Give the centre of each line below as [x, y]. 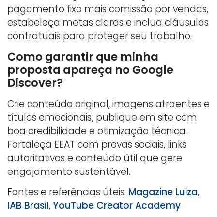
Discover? [35, 83]
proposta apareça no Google [90, 70]
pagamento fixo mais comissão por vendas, [108, 9]
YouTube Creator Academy [117, 205]
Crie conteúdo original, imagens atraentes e [108, 104]
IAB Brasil [28, 205]
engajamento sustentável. [69, 171]
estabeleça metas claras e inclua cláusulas [108, 23]
